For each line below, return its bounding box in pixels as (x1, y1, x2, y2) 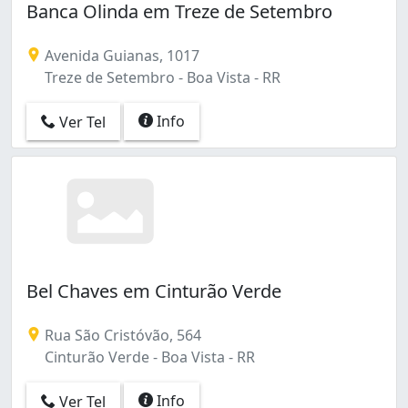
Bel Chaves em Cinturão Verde (26, 278, 281, 303)
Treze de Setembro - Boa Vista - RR (41, 66, 280, 87)
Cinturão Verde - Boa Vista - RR (41, 346, 255, 367)
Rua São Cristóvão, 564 (41, 324, 201, 345)
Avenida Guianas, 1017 (41, 45, 199, 66)
